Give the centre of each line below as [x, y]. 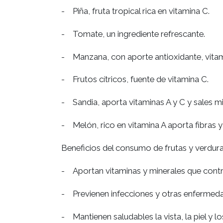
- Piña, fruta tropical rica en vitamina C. [135, 11]
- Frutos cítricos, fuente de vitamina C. [135, 79]
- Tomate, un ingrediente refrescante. [133, 34]
